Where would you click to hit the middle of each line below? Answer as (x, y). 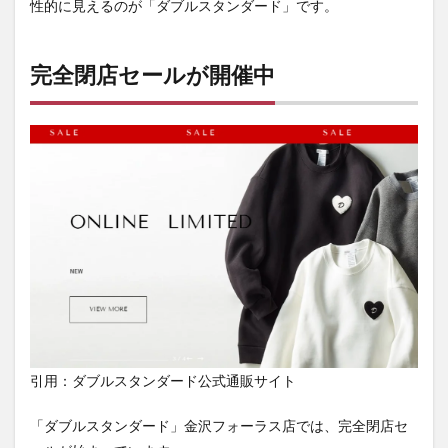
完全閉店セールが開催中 (152, 75)
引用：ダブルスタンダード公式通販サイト (163, 381)
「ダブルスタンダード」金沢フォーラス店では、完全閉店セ (219, 426)
